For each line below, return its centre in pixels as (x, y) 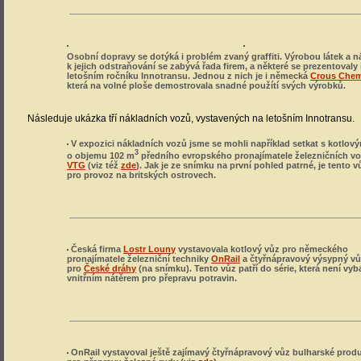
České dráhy (110, 268)
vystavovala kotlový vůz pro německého (262, 249)
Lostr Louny (150, 249)
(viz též (104, 165)
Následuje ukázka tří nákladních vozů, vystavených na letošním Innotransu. (191, 118)
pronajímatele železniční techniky (139, 259)
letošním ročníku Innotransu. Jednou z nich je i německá (189, 76)
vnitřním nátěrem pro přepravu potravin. (152, 278)
